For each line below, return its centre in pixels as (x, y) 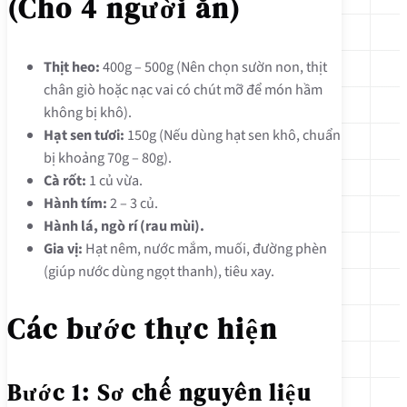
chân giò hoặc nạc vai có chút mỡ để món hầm (183, 89)
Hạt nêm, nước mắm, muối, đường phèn (205, 248)
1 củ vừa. (114, 180)
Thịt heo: (72, 66)
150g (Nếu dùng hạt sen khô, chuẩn (233, 134)
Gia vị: (63, 248)
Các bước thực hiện (143, 329)
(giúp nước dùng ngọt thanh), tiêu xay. (159, 271)
